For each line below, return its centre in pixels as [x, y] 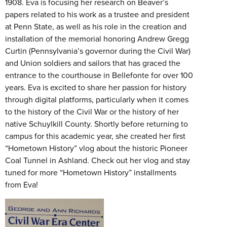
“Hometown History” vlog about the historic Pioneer [96, 148]
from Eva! [22, 184]
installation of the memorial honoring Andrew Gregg [97, 39]
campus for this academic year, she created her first [95, 136]
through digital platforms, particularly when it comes [97, 99]
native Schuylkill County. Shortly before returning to [97, 124]
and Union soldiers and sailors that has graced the [93, 63]
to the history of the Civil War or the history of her [92, 111]
